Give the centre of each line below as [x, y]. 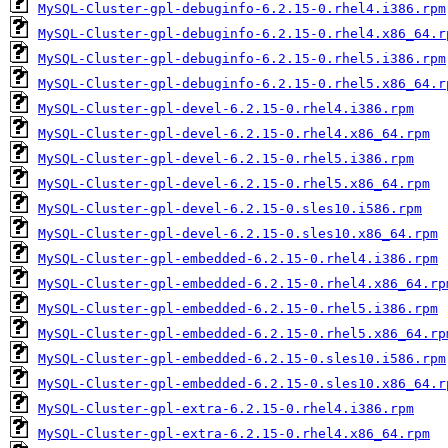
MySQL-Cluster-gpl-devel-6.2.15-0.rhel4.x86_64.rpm [234, 133]
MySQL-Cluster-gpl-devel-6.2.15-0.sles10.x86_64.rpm [238, 233]
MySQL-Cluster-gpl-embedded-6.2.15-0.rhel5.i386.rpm [238, 308]
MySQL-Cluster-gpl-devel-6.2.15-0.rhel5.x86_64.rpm [234, 183]
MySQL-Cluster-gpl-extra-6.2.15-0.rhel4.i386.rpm [226, 408]
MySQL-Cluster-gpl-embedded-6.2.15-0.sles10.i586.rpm [242, 358]
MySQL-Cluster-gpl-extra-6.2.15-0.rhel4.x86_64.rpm [234, 433]
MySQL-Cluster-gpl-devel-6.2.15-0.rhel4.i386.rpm [226, 108]
